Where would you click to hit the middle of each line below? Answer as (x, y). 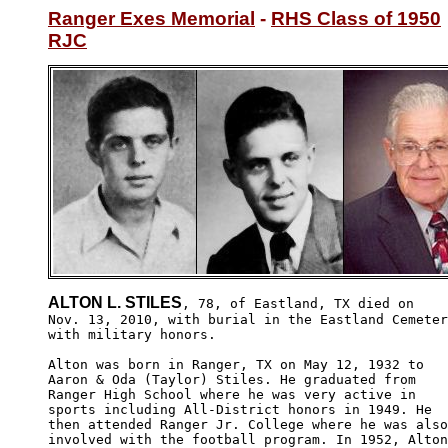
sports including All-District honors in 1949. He (244, 409)
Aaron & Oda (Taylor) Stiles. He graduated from (236, 379)
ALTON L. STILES (115, 302)
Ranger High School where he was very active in (236, 394)
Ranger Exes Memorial (151, 18)
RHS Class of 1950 (356, 18)
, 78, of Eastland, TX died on (298, 303)
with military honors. (132, 334)
